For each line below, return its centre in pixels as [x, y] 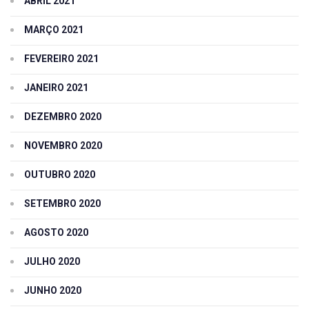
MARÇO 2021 [54, 29]
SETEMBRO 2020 [62, 203]
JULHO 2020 [52, 261]
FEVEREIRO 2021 [61, 58]
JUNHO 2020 [53, 290]
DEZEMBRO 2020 [63, 116]
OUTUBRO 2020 [60, 174]
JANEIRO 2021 [56, 87]
